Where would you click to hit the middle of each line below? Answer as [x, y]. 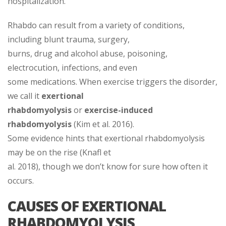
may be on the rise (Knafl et [59, 152]
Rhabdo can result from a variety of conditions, [96, 25]
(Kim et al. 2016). [103, 124]
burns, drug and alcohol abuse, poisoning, [88, 53]
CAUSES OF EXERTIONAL [87, 206]
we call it [24, 96]
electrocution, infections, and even [72, 67]
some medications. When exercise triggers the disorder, [112, 81]
